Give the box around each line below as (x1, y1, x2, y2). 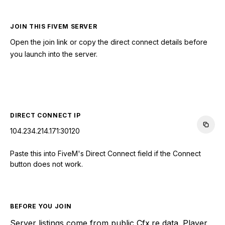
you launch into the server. (10, 49, 97, 58)
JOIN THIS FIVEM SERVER (10, 22, 97, 30)
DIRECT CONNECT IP (10, 111, 81, 119)
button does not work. (10, 159, 83, 168)
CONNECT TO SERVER (59, 78, 166, 88)
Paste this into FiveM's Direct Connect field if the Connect (10, 149, 201, 158)
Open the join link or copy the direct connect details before (10, 37, 207, 46)
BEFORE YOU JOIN (10, 202, 72, 210)
